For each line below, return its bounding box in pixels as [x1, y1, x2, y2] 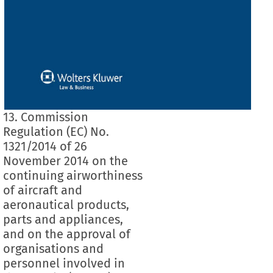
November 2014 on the [2, 153, 128, 168]
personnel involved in [2, 255, 125, 271]
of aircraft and [2, 182, 82, 197]
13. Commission [2, 109, 88, 124]
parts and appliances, [2, 211, 123, 227]
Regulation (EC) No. [2, 124, 109, 139]
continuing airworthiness [2, 168, 143, 183]
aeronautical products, [2, 197, 129, 212]
